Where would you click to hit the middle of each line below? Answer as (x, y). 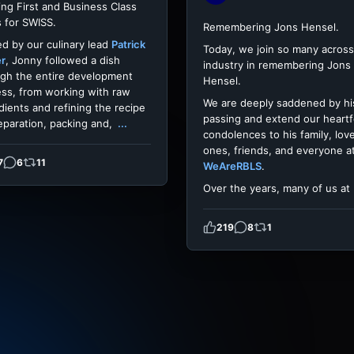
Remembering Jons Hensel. (271, 27)
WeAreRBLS (232, 166)
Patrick (128, 45)
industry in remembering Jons (277, 65)
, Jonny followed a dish (63, 60)
